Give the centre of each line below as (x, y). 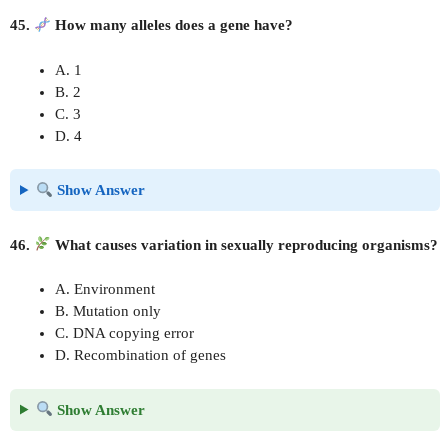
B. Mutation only (108, 311)
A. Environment (105, 289)
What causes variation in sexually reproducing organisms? (245, 244)
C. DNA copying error (124, 333)
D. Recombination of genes (140, 355)
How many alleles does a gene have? (172, 25)
